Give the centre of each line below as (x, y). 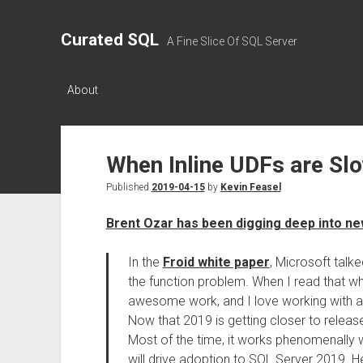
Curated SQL (109, 40)
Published (128, 187)
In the (145, 262)
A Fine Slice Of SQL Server (232, 41)
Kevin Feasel (250, 187)
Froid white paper (216, 262)
